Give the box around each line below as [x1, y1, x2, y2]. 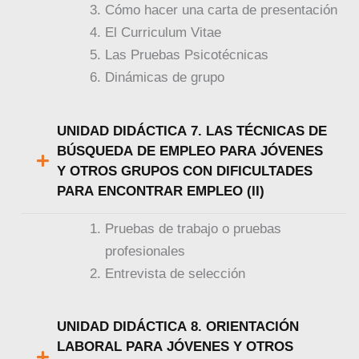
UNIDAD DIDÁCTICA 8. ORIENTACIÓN [57, 319, 300, 335]
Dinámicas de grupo [105, 69, 225, 85]
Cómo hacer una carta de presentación [105, 2, 338, 18]
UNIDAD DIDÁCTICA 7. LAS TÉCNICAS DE [57, 123, 328, 139]
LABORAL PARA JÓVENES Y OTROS [57, 339, 294, 355]
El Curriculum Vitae [105, 24, 222, 40]
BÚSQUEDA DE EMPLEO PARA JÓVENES [57, 143, 324, 159]
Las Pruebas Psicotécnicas [105, 46, 269, 63]
